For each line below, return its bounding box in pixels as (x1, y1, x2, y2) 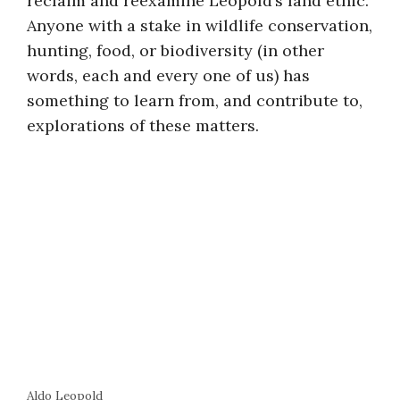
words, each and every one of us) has (27, 64, 310, 86)
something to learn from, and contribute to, (27, 89, 362, 111)
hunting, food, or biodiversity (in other (27, 39, 324, 61)
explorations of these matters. (27, 114, 259, 136)
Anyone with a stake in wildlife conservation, (27, 14, 372, 36)
